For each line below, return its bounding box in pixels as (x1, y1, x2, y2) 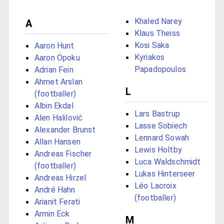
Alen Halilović (34, 113, 83, 123)
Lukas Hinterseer (134, 169, 195, 179)
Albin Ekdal (34, 101, 73, 111)
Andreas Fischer (34, 149, 92, 159)
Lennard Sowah (134, 133, 189, 143)
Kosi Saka (134, 40, 169, 50)
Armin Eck (34, 209, 70, 219)
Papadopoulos (134, 64, 186, 74)
